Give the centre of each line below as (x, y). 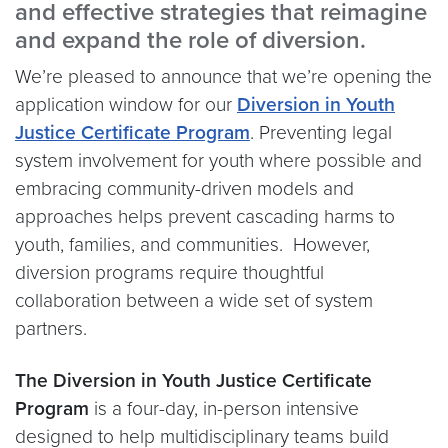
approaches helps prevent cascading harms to (205, 216)
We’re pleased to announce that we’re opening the (223, 76)
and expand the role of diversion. (193, 40)
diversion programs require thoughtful (169, 272)
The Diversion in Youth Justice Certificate (193, 380)
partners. (51, 328)
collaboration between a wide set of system (194, 300)
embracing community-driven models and (184, 188)
